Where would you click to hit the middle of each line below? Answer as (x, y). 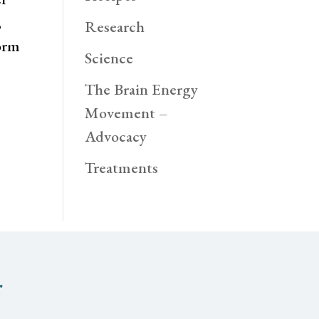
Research (115, 27)
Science (109, 58)
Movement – (127, 113)
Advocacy (116, 136)
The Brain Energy (142, 89)
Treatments (122, 168)
